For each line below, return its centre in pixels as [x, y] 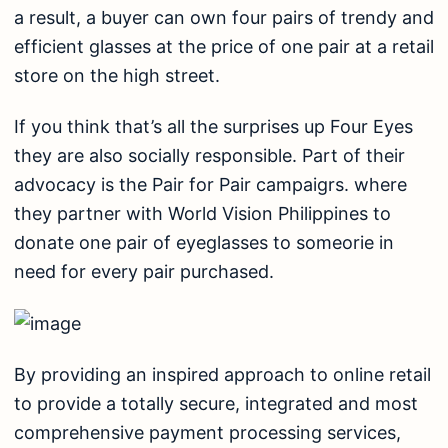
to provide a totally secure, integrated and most [216, 404]
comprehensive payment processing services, [207, 433]
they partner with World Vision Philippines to [202, 214]
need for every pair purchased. [144, 272]
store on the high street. [117, 75]
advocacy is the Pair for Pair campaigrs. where [210, 185]
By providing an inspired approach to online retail [222, 375]
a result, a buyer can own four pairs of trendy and [224, 17]
